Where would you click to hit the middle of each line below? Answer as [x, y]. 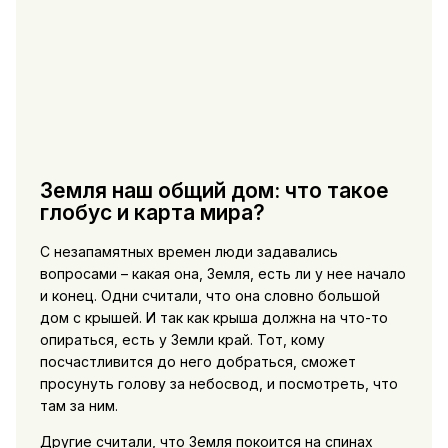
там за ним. [78, 406]
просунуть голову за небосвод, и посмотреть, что [218, 384]
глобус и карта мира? [152, 212]
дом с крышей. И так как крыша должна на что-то [213, 318]
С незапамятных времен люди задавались [188, 252]
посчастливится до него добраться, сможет [197, 362]
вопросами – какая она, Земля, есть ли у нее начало [222, 274]
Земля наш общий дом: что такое [214, 190]
